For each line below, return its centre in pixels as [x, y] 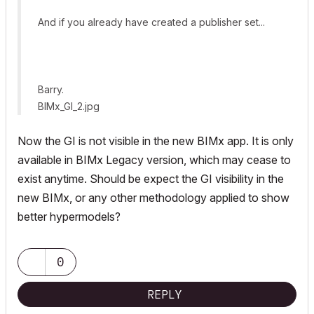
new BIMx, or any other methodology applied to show [153, 198]
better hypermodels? [69, 217]
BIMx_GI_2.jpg [69, 106]
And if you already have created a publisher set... [151, 22]
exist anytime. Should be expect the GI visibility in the [151, 179]
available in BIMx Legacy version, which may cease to [154, 160]
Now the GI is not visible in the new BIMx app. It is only [156, 141]
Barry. [51, 89]
